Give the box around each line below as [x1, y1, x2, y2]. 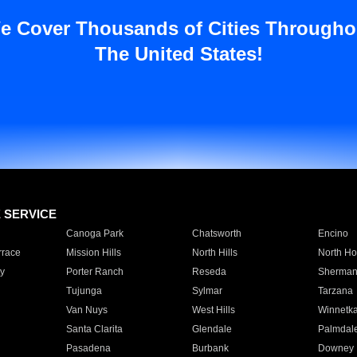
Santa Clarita [65, 324, 123, 335]
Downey [317, 343, 354, 354]
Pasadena [65, 343, 111, 354]
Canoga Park [65, 228, 124, 239]
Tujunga [65, 285, 102, 296]
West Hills [191, 304, 235, 316]
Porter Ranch [65, 266, 124, 277]
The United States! [94, 43, 263, 65]
